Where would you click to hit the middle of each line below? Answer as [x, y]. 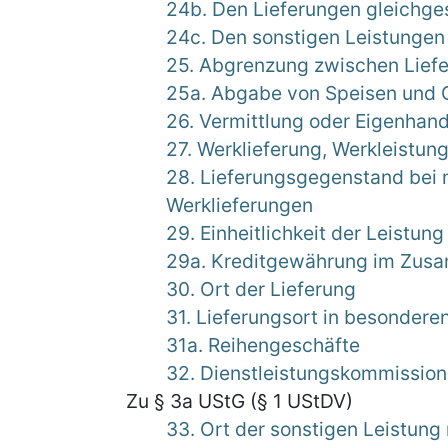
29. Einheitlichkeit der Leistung [305, 233]
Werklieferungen [239, 205]
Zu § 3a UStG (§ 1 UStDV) [239, 401]
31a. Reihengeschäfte [263, 345]
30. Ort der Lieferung [261, 289]
